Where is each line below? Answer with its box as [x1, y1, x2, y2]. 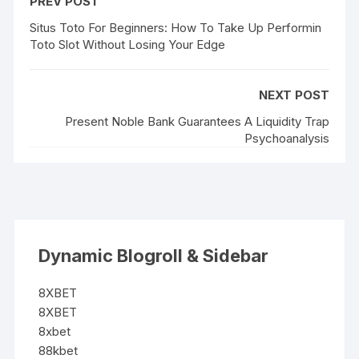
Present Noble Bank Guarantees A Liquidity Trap [64, 113, 329, 129]
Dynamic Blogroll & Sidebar [38, 244, 269, 266]
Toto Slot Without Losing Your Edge [30, 36, 226, 52]
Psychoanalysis [244, 130, 329, 146]
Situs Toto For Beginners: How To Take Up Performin [30, 19, 322, 35]
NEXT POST [258, 87, 329, 103]
